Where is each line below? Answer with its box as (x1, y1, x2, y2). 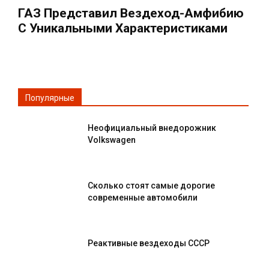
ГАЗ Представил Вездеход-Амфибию (18, 5, 244, 20)
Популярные (25, 92, 74, 103)
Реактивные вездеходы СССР (88, 238, 210, 248)
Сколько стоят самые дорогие (88, 180, 215, 190)
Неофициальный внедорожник (88, 122, 216, 133)
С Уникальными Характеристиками (18, 20, 228, 35)
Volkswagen (88, 134, 136, 145)
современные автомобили (88, 192, 198, 202)
